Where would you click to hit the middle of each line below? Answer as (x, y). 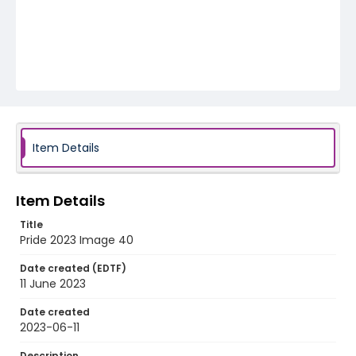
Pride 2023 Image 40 (77, 240)
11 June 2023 (53, 284)
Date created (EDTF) (73, 268)
